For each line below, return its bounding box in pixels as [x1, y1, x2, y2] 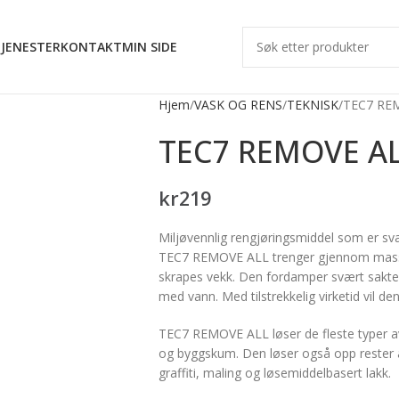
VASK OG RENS [193, 96, 282, 113]
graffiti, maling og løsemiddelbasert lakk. [158, 364, 391, 381]
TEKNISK [286, 96, 338, 113]
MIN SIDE [122, 38, 177, 55]
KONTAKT [61, 38, 122, 55]
